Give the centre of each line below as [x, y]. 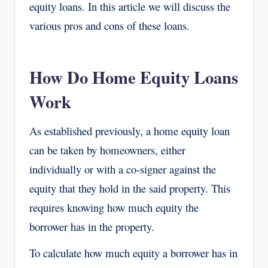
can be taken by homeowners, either [107, 150]
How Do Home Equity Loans [134, 77]
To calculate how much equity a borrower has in [133, 253]
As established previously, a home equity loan [130, 131]
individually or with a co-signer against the [123, 169]
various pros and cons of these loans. [109, 26]
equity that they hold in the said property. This [130, 188]
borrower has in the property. [92, 227]
